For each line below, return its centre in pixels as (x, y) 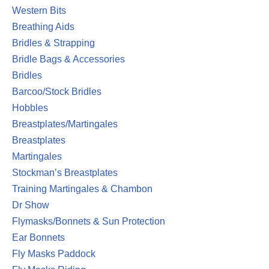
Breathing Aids (43, 27)
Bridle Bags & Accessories (68, 59)
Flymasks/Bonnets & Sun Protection (89, 221)
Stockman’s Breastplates (65, 173)
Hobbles (30, 108)
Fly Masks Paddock (54, 254)
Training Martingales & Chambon (82, 189)
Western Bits (39, 11)
